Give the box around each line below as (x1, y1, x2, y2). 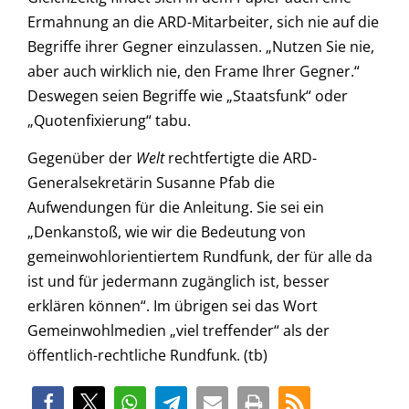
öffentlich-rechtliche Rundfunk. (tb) (27, 345, 267, 366)
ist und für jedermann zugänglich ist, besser (27, 271, 330, 292)
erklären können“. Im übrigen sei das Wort (27, 296, 318, 317)
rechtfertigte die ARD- (164, 148, 317, 169)
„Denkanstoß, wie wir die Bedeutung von (27, 222, 306, 243)
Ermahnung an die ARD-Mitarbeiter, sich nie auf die (27, 12, 379, 33)
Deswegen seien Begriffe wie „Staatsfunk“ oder (27, 86, 348, 107)
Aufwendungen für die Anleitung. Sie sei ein (27, 197, 324, 218)
